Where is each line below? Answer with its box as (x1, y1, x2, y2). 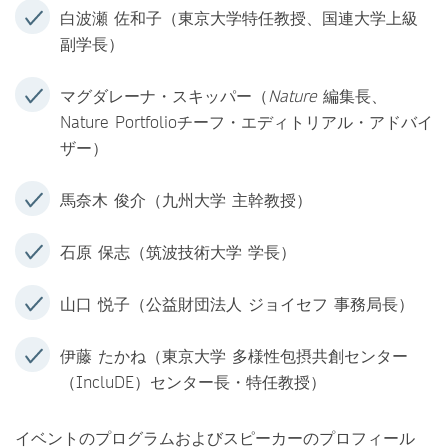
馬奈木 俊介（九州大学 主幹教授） (60, 189, 312, 210)
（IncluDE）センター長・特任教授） (60, 371, 326, 392)
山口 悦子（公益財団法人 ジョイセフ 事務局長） (60, 293, 414, 314)
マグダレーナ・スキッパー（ (60, 85, 268, 106)
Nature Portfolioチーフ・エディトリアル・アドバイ (60, 111, 433, 132)
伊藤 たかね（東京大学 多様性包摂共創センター (60, 345, 408, 366)
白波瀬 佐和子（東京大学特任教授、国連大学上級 (60, 7, 418, 28)
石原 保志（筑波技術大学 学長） (60, 241, 296, 262)
